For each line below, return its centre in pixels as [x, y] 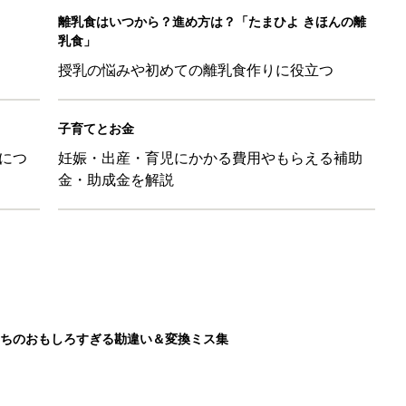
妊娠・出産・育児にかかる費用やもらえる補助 [210, 157]
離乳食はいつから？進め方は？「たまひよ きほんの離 [212, 21]
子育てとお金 [96, 128]
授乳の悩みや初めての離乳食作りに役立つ [196, 69]
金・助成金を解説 [116, 179]
